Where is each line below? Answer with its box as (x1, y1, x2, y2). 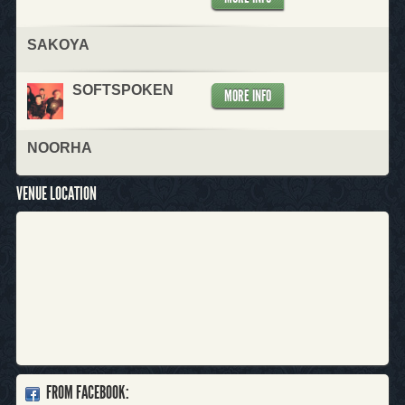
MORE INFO (223, 86, 271, 107)
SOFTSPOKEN (71, 82, 174, 99)
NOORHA (26, 140, 92, 156)
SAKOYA (26, 37, 89, 53)
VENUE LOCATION (15, 183, 97, 205)
